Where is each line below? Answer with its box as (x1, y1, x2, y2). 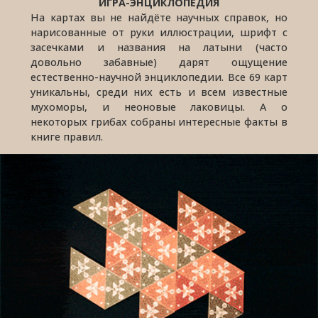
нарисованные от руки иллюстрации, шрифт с (31, 25, 287, 39)
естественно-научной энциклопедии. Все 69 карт (31, 70, 287, 84)
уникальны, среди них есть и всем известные (31, 84, 287, 99)
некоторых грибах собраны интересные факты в (31, 114, 287, 128)
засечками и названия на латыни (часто (31, 40, 287, 54)
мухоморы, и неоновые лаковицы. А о (31, 99, 287, 114)
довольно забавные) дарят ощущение (31, 55, 287, 69)
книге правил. (31, 129, 104, 143)
